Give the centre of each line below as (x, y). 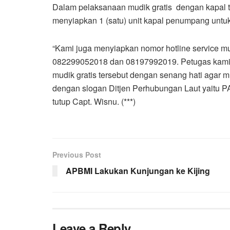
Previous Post (77, 154)
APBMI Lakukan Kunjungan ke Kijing (138, 170)
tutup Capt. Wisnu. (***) (94, 101)
